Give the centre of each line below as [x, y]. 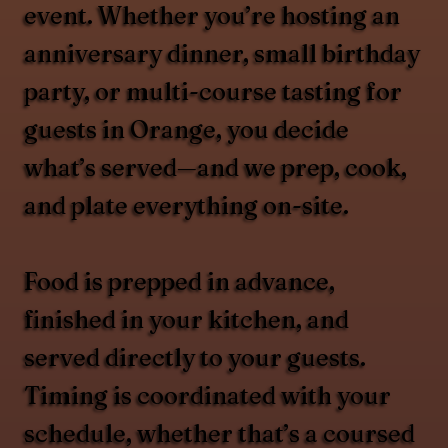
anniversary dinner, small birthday [222, 54]
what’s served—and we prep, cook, [216, 168]
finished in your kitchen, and [187, 320]
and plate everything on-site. [187, 206]
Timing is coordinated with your [208, 396]
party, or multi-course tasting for [213, 92]
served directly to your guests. [195, 358]
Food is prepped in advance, [180, 282]
